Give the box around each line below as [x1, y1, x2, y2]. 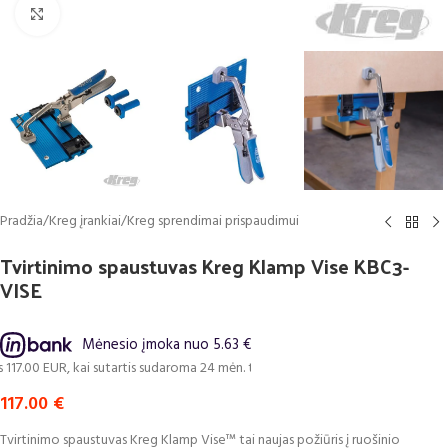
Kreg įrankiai [49, 210, 121, 234]
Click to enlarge [59, 3, 152, 24]
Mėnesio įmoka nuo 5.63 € [82, 333, 251, 358]
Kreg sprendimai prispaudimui [127, 210, 299, 234]
